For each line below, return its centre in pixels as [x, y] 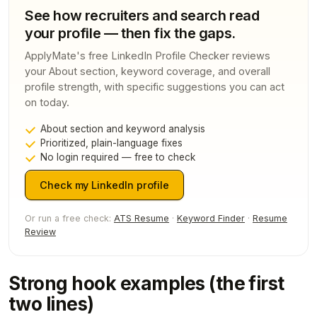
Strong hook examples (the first [146, 283]
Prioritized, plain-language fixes [111, 143]
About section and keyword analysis [123, 128]
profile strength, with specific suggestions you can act [155, 86]
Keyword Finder [211, 218]
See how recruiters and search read [142, 15]
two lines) [51, 304]
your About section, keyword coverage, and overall [148, 71]
